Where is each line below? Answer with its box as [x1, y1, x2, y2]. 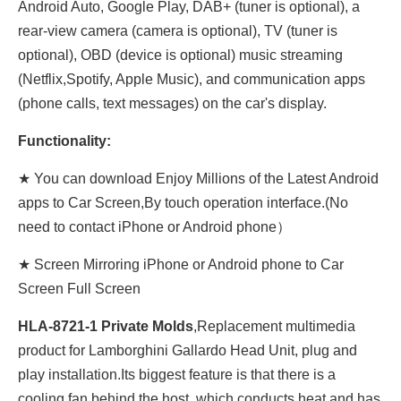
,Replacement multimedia [193, 319, 355, 334]
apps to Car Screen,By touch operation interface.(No [18, 195, 348, 210]
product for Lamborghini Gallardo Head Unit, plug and [18, 343, 357, 358]
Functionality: [18, 133, 111, 149]
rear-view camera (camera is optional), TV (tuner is [18, 23, 337, 38]
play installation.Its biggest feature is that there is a [18, 367, 336, 382]
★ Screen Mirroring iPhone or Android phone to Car [18, 257, 344, 272]
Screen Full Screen [18, 281, 141, 296]
